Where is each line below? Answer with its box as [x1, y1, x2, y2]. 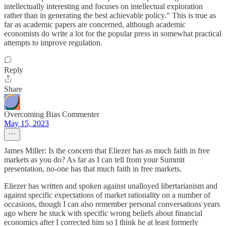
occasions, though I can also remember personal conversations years [4, 200, 220, 208]
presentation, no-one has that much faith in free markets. [4, 164, 182, 173]
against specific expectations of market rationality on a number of [4, 191, 210, 199]
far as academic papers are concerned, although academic [4, 20, 186, 29]
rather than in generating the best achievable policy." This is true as [4, 11, 216, 20]
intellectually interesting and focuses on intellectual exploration [4, 2, 203, 11]
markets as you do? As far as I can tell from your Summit [4, 155, 185, 164]
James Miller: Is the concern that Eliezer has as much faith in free [4, 146, 210, 155]
